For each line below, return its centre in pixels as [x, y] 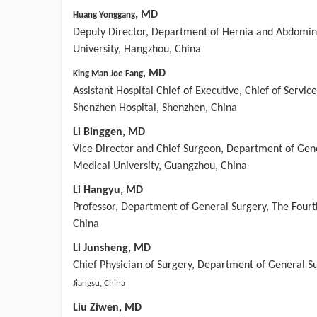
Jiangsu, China [99, 283]
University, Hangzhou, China [137, 49]
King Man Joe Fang [108, 74]
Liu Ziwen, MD [107, 307]
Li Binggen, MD [109, 132]
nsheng [111, 248]
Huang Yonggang [104, 15]
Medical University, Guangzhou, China [160, 166]
